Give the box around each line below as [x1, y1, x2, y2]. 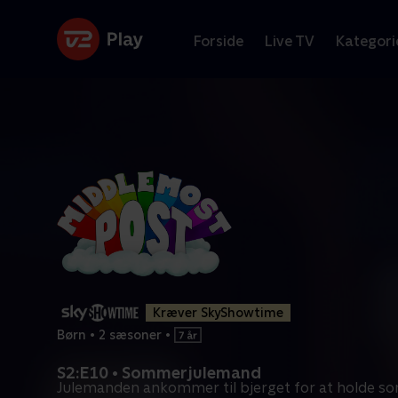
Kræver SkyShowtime [153, 306, 283, 320]
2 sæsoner [99, 327, 162, 342]
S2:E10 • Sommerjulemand [57, 363, 261, 382]
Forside [194, 32, 243, 50]
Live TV [265, 32, 314, 50]
